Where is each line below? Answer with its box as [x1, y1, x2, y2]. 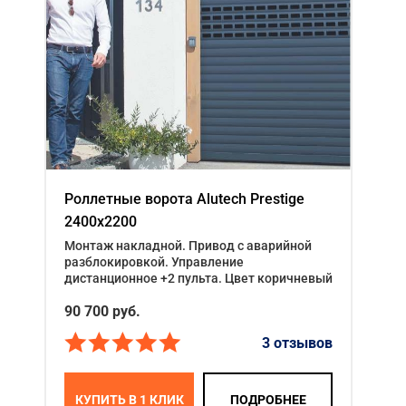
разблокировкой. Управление [64, 255, 244, 270]
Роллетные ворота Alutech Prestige [64, 190, 304, 208]
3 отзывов [262, 333, 333, 352]
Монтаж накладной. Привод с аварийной [64, 238, 312, 254]
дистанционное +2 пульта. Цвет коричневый [64, 271, 333, 286]
